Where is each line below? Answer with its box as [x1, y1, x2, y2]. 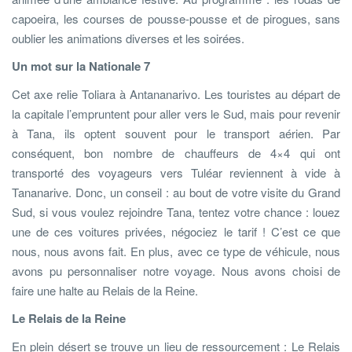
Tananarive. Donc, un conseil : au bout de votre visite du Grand [12, 183, 340, 200]
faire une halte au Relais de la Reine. [12, 281, 198, 299]
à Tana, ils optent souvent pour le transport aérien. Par [12, 124, 340, 141]
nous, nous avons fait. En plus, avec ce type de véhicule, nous [12, 242, 340, 259]
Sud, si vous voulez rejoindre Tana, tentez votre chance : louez [12, 203, 340, 220]
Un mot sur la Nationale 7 [12, 57, 150, 75]
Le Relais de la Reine [12, 309, 126, 327]
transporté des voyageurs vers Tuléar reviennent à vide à [12, 163, 340, 181]
